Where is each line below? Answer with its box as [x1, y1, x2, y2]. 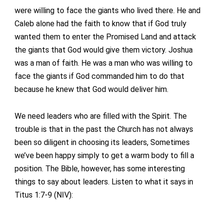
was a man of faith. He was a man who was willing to [15, 58, 193, 68]
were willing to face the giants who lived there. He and [15, 6, 200, 16]
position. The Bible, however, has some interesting [15, 164, 185, 174]
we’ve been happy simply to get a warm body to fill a [15, 151, 194, 161]
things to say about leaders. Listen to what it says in [15, 177, 193, 187]
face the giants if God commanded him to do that [15, 72, 184, 81]
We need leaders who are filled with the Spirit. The [15, 111, 187, 121]
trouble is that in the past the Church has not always [15, 125, 193, 134]
